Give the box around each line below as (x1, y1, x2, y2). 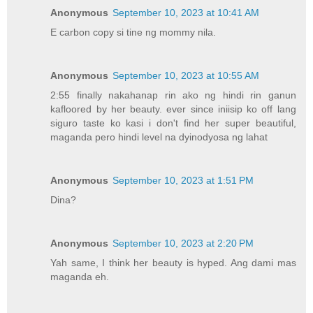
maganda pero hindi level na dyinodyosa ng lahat (50, 131, 268, 143)
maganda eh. (50, 271, 110, 283)
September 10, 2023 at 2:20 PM (112, 238, 254, 249)
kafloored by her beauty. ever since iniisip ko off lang (50, 103, 296, 115)
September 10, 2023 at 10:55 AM (112, 70, 260, 82)
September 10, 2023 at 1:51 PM (112, 175, 254, 187)
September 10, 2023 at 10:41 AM (112, 7, 260, 19)
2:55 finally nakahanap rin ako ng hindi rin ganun (50, 89, 296, 101)
